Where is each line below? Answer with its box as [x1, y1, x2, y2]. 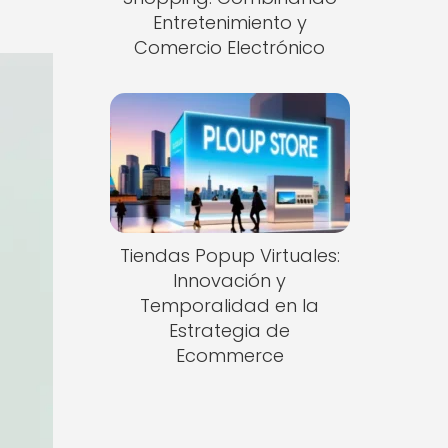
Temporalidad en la [140, 293, 320, 319]
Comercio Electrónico [134, 34, 326, 60]
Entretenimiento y [152, 9, 307, 35]
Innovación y [173, 268, 287, 294]
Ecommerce [175, 343, 284, 369]
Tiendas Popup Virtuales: [119, 243, 340, 269]
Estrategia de [169, 318, 291, 344]
